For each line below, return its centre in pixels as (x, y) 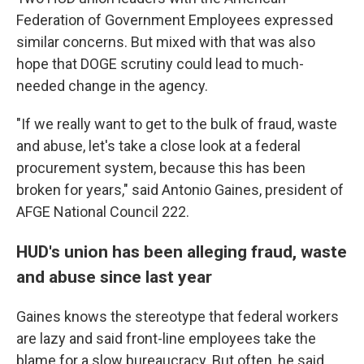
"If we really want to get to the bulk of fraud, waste (177, 124)
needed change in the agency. (112, 86)
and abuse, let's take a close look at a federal (158, 146)
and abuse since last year (114, 277)
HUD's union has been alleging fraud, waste (182, 251)
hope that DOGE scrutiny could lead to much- (160, 64)
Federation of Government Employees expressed (175, 20)
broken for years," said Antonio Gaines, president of (180, 190)
